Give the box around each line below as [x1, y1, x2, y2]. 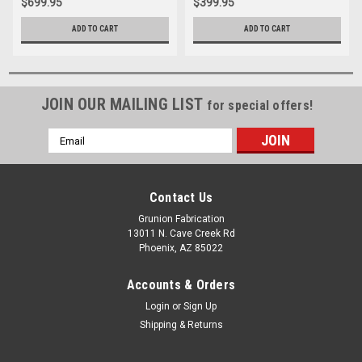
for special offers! [207, 98, 314, 114]
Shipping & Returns [139, 319, 223, 331]
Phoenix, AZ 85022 [139, 242, 223, 255]
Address [48, 146, 91, 160]
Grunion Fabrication [137, 213, 225, 225]
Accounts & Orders [126, 277, 236, 293]
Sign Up [183, 301, 217, 313]
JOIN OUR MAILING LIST [40, 95, 208, 115]
